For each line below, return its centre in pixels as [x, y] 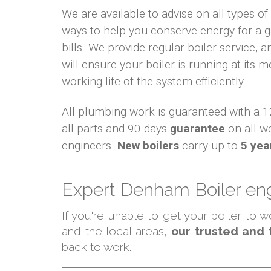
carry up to [210, 146]
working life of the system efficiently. [154, 81]
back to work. [96, 247]
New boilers [148, 146]
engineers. [90, 146]
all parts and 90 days [116, 129]
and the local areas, [116, 231]
